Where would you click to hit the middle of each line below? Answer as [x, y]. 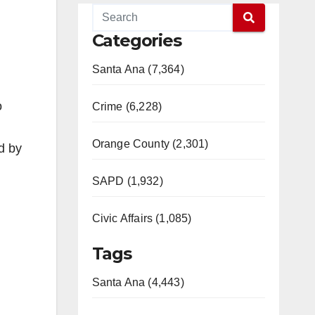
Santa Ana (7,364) [138, 69]
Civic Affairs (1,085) [142, 218]
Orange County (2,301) [150, 144]
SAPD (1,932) [127, 181]
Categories [136, 40]
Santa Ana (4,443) [138, 282]
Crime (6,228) [127, 107]
